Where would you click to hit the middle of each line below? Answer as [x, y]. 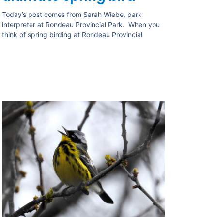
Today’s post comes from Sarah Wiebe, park [72, 15]
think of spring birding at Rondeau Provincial [72, 35]
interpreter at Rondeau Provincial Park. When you [81, 25]
